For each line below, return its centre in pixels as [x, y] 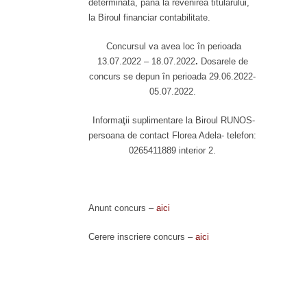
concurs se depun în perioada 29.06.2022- [172, 76]
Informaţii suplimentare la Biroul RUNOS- [174, 120]
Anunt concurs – [122, 208]
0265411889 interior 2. [172, 150]
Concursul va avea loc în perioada [172, 46]
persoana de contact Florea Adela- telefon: [172, 135]
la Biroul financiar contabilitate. [149, 17]
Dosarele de [223, 61]
